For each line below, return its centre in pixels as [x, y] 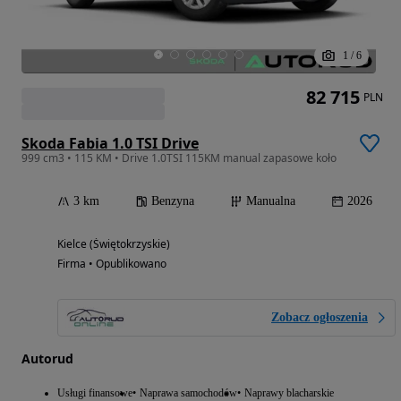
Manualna [271, 201]
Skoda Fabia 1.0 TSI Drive [110, 144]
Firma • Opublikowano [112, 264]
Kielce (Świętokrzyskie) [114, 244]
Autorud [47, 359]
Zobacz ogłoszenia [320, 318]
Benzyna [173, 201]
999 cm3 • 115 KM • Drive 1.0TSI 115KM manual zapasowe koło [179, 158]
